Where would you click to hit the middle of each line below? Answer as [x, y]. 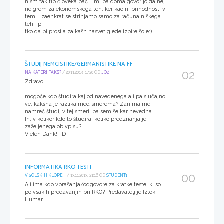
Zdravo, [35, 82]
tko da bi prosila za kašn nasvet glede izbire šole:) [88, 31]
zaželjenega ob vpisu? [53, 127]
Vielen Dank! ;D [45, 134]
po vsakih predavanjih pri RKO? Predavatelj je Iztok [90, 192]
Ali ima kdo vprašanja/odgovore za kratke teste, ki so [93, 185]
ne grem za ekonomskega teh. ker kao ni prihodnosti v [95, 9]
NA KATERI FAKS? [43, 72]
